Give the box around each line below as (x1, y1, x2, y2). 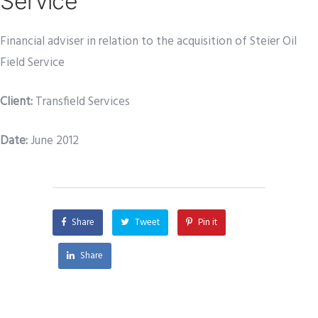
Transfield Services (33, 92, 130, 111)
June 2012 (31, 131, 79, 150)
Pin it (198, 215, 217, 230)
